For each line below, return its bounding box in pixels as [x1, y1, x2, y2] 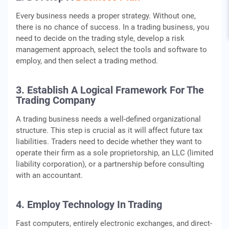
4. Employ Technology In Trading [16, 198, 162, 211]
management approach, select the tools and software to [16, 44, 207, 54]
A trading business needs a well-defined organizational [16, 114, 201, 124]
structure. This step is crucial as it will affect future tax [16, 125, 202, 135]
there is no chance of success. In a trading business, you [16, 22, 209, 32]
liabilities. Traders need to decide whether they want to [16, 136, 202, 146]
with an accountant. [16, 170, 83, 180]
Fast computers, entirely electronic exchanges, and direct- [16, 218, 212, 228]
